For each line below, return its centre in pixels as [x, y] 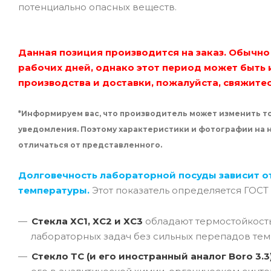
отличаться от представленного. [90, 145]
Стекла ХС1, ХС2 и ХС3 [87, 221]
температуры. [54, 190]
